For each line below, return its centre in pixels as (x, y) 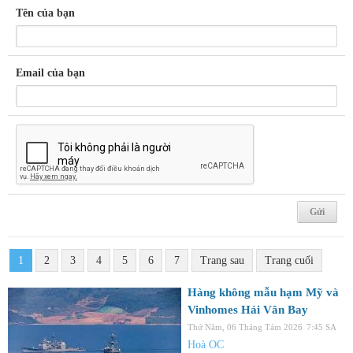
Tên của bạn (45, 13)
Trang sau (222, 260)
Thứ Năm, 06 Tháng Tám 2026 (245, 327)
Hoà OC (206, 344)
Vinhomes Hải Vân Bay (248, 309)
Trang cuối (289, 260)
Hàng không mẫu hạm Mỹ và (263, 292)
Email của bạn (50, 72)
